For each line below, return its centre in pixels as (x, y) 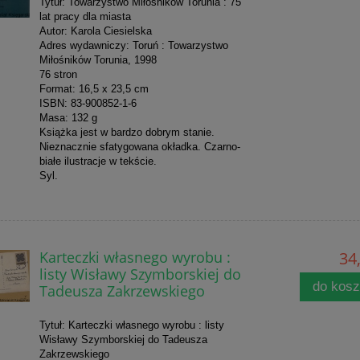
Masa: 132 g (70, 118)
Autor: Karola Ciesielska (95, 31)
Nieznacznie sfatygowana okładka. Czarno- (139, 147)
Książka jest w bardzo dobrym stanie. (127, 133)
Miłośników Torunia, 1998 (98, 60)
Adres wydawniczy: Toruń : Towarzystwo (133, 46)
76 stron (58, 75)
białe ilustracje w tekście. (98, 162)
